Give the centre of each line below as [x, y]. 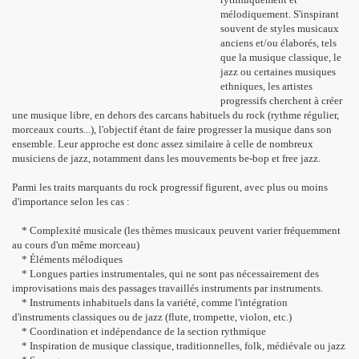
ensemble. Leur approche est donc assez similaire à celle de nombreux [163, 144]
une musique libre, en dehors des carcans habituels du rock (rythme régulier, [175, 115]
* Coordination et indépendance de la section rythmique [139, 331]
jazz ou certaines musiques [278, 72]
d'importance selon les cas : [71, 202]
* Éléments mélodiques [67, 259]
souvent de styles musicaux [280, 28]
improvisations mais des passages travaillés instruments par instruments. [167, 288]
